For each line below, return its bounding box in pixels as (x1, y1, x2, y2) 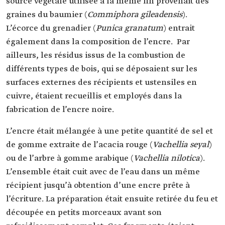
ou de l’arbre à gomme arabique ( (6, 153, 134, 164)
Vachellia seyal (153, 140, 209, 150)
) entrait (163, 23, 195, 34)
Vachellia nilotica (134, 153, 200, 164)
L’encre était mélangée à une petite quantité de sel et (6, 126, 213, 137)
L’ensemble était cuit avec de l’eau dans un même (6, 167, 200, 177)
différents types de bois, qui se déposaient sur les (6, 64, 197, 74)
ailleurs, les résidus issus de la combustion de (6, 50, 185, 61)
